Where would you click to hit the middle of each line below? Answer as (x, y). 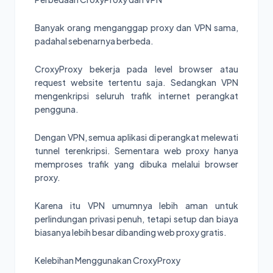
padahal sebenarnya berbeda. (94, 41)
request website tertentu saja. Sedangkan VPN (136, 82)
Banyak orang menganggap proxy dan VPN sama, (136, 27)
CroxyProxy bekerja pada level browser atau (136, 69)
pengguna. (57, 109)
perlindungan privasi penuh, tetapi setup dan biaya (136, 218)
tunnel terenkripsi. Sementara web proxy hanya (136, 150)
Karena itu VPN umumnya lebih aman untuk (136, 205)
